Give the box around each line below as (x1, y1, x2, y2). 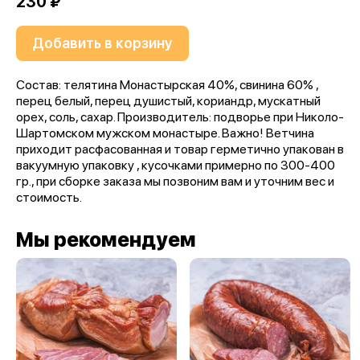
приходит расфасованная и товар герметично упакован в (16, 141, 344, 157)
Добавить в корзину (32, 35, 173, 51)
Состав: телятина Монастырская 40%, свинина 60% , (16, 77, 318, 92)
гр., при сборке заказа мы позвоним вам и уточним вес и (16, 174, 334, 189)
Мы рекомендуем (16, 227, 196, 252)
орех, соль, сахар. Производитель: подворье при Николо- (16, 109, 344, 125)
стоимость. (16, 190, 82, 205)
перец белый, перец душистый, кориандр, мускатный (16, 93, 321, 108)
